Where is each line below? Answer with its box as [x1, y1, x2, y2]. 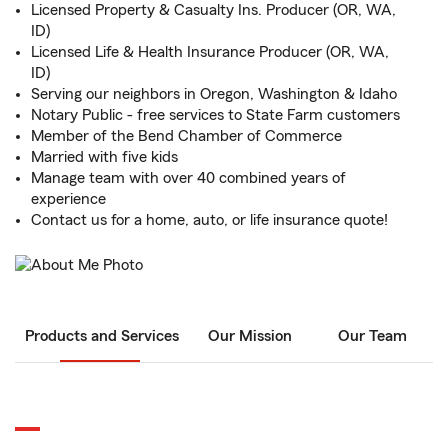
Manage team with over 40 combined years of [31, 170, 346, 186]
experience [31, 191, 106, 207]
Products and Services [25, 328, 179, 345]
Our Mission [208, 328, 292, 345]
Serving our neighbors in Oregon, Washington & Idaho [31, 86, 397, 102]
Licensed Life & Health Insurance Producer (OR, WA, [31, 44, 389, 60]
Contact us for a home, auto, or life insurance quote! [31, 212, 388, 228]
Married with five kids [31, 149, 178, 165]
